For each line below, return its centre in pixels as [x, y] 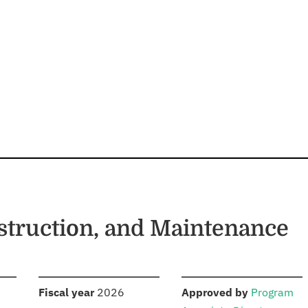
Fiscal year [66, 293]
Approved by [215, 293]
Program [272, 293]
